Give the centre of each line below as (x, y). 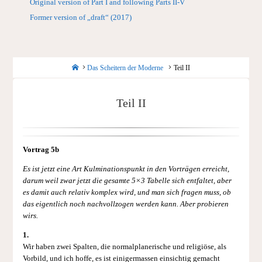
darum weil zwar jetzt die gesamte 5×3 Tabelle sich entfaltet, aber (127, 180)
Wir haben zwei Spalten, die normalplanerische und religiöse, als (124, 247)
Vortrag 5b (41, 150)
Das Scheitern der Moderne (125, 68)
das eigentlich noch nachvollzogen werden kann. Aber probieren (125, 204)
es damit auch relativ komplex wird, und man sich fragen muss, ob (127, 192)
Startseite (91, 66)
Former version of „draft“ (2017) (81, 18)
